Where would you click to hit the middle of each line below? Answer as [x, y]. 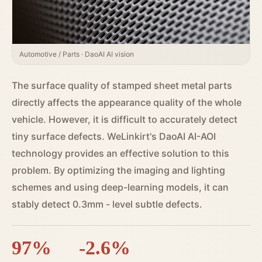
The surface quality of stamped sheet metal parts [122, 86]
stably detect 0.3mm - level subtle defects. [107, 204]
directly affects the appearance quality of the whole [127, 103]
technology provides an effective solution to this [120, 154]
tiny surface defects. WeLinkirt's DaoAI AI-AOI [114, 137]
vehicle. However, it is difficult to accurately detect [125, 120]
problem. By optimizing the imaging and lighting [118, 170]
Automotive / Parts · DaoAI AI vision [77, 54]
